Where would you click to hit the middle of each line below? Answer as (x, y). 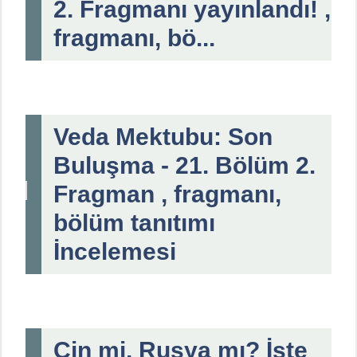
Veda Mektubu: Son (163, 136)
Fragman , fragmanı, (167, 194)
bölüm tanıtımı (134, 222)
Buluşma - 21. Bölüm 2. (184, 165)
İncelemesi (115, 251)
